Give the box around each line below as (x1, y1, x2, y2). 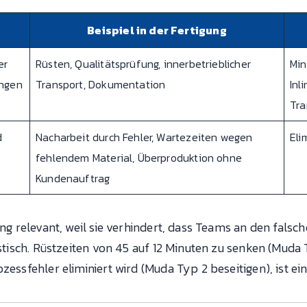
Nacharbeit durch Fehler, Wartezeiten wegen (36, 128, 253, 145)
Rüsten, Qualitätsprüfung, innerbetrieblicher (36, 55, 251, 72)
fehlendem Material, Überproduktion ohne (36, 149, 243, 166)
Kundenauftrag (36, 169, 110, 186)
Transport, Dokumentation (36, 75, 166, 93)
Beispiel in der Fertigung (87, 21, 227, 38)
